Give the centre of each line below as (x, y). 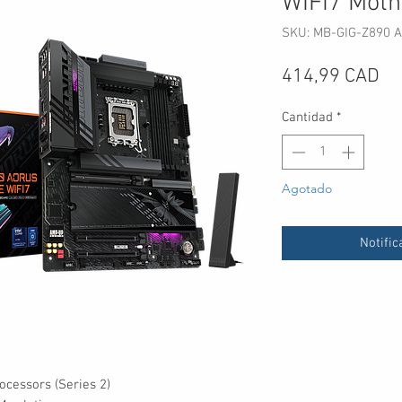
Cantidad (307, 118)
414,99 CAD (331, 77)
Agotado (307, 188)
